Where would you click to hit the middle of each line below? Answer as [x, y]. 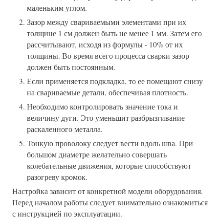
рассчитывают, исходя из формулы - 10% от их [105, 44]
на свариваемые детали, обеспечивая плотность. [108, 92]
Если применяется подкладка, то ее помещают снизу [115, 81]
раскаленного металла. [65, 129]
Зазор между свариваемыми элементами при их [107, 22]
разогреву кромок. [57, 177]
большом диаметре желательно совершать [97, 154]
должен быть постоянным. [71, 67]
